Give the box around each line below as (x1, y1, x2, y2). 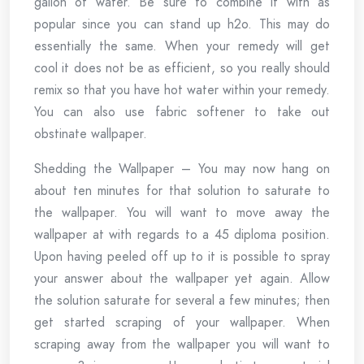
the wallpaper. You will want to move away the (34, 203, 330, 222)
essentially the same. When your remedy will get (34, 37, 330, 55)
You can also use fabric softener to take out (34, 102, 330, 121)
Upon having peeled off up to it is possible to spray (34, 247, 330, 266)
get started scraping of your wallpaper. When (34, 313, 330, 331)
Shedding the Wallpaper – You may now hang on (34, 159, 330, 178)
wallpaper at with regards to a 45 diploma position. (34, 225, 330, 244)
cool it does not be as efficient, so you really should (34, 58, 330, 77)
